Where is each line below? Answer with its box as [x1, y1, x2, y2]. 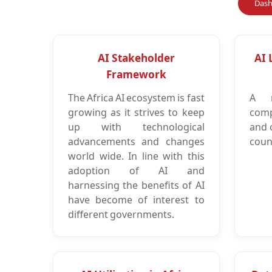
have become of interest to [68, 192, 205, 206]
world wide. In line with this [68, 149, 205, 163]
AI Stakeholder [97, 50, 175, 65]
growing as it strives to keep [68, 105, 205, 119]
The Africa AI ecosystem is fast [68, 90, 205, 104]
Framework [106, 67, 166, 81]
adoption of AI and [68, 163, 205, 177]
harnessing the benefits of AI [68, 178, 205, 192]
